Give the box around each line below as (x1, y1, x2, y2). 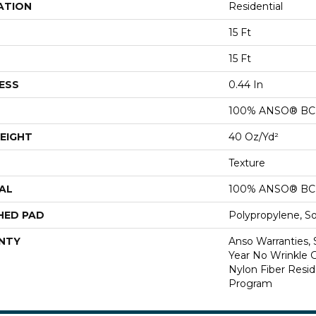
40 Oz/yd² (229, 130, 279, 143)
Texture (229, 156, 265, 169)
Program (229, 276, 272, 290)
